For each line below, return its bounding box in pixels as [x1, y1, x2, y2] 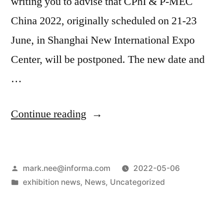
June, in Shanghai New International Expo [11, 33, 195, 47]
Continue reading [11, 107, 86, 121]
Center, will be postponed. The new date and [11, 52, 205, 66]
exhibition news [22, 177, 80, 187]
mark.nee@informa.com [22, 163, 111, 173]
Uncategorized [110, 177, 165, 187]
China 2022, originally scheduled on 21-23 [11, 13, 197, 28]
